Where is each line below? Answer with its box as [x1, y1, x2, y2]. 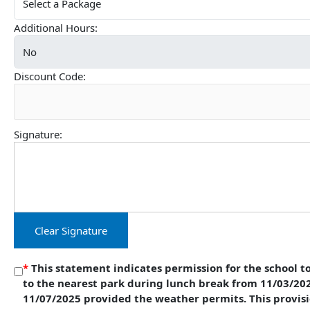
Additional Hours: [14, 20, 98, 35]
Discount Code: [14, 69, 86, 83]
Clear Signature [35, 223, 107, 237]
